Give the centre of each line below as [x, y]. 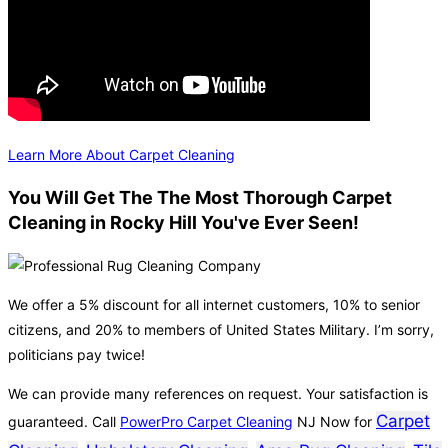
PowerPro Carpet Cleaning [206, 422]
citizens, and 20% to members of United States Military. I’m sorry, [221, 330]
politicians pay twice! [76, 355]
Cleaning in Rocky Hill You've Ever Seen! [183, 223]
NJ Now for [334, 422]
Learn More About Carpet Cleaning [121, 155]
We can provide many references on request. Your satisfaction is [218, 394]
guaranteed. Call [64, 422]
